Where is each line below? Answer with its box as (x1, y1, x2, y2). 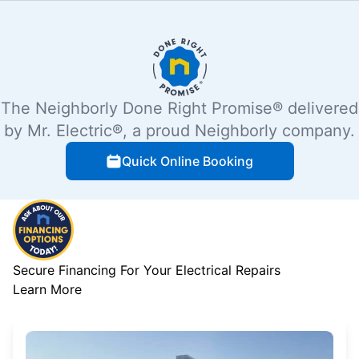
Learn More (13, 280, 82, 297)
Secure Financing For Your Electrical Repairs (13, 261, 280, 278)
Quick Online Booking (122, 152, 253, 169)
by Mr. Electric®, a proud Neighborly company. (4, 120, 355, 140)
